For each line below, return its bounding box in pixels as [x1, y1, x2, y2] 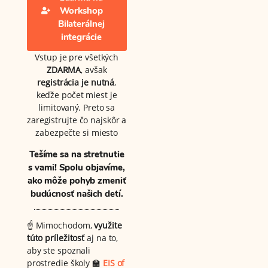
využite [94, 219, 122, 231]
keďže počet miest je [36, 89, 117, 100]
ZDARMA [46, 63, 81, 75]
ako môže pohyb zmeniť [27, 174, 126, 187]
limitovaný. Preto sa [38, 101, 115, 113]
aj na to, [84, 232, 118, 243]
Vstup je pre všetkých [35, 51, 119, 63]
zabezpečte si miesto [35, 126, 118, 138]
